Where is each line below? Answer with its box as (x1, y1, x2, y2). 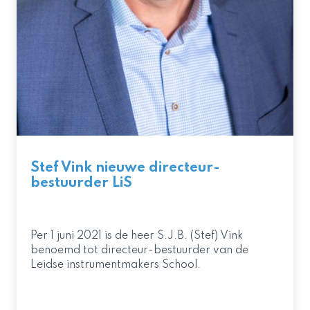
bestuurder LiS (30, 176, 132, 190)
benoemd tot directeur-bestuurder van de (30, 245, 248, 256)
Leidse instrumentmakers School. (30, 259, 201, 271)
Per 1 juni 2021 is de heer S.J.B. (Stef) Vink (30, 230, 243, 241)
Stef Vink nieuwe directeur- (30, 161, 220, 175)
